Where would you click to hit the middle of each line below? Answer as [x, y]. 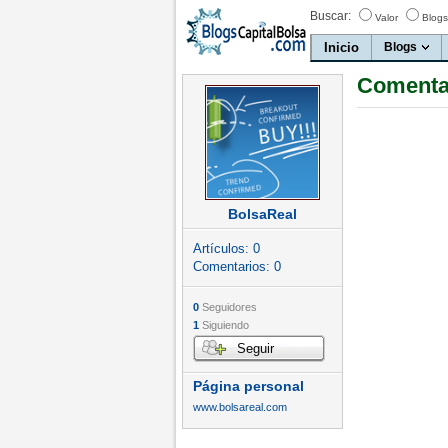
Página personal [248, 386]
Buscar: [330, 16]
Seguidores [228, 307]
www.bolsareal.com [240, 407]
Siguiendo [224, 325]
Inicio [341, 47]
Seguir [255, 348]
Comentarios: [233, 266]
